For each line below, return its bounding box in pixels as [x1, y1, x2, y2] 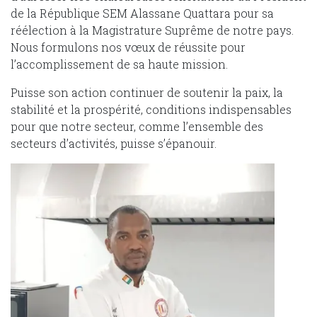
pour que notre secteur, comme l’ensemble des [11, 118, 263, 134]
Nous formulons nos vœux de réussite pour [11, 39, 246, 54]
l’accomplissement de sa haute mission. [11, 56, 228, 71]
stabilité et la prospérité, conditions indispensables [11, 101, 292, 117]
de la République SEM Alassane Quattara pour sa [11, 5, 274, 21]
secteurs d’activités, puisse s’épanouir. [11, 135, 217, 151]
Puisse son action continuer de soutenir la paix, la [11, 84, 283, 100]
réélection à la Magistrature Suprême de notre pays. [11, 22, 294, 38]
